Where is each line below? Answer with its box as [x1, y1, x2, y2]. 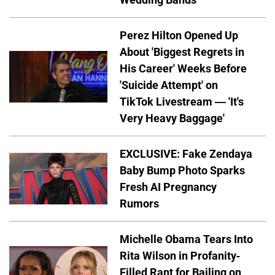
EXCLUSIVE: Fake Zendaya [120, 147, 252, 160]
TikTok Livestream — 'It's [120, 95, 244, 108]
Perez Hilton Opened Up [120, 28, 238, 42]
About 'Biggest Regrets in [120, 45, 244, 58]
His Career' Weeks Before [120, 61, 247, 75]
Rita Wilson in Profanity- [120, 249, 240, 262]
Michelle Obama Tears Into [120, 232, 253, 246]
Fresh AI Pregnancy [120, 180, 217, 193]
